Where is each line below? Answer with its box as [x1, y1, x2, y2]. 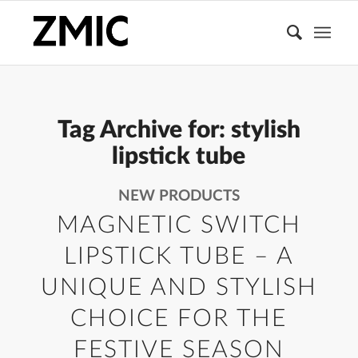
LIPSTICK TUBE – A [63, 245, 294, 268]
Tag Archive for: [57, 118, 231, 142]
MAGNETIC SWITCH [56, 213, 301, 237]
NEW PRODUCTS [117, 189, 240, 204]
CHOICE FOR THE [70, 307, 288, 331]
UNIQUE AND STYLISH [40, 276, 317, 300]
